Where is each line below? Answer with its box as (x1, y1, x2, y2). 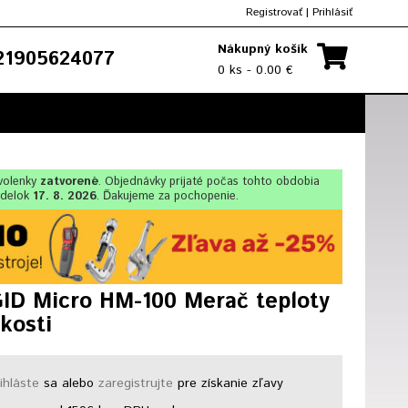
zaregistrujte (97, 373, 173, 393)
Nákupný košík (218, 40, 308, 58)
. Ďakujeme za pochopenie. (97, 188, 240, 205)
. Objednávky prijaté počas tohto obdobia (97, 173, 320, 190)
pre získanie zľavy (172, 373, 283, 393)
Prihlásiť (312, 5, 352, 20)
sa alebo (38, 373, 98, 393)
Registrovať (246, 5, 302, 20)
